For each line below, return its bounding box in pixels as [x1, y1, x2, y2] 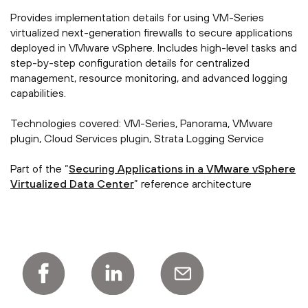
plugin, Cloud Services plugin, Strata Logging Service [10, 132, 264, 145]
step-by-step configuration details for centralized [10, 56, 250, 69]
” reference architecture [134, 177, 252, 190]
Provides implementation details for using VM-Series [10, 11, 264, 24]
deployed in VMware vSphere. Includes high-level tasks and [10, 41, 297, 54]
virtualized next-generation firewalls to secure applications [10, 26, 293, 39]
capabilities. [10, 87, 66, 100]
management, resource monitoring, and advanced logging [10, 71, 287, 85]
